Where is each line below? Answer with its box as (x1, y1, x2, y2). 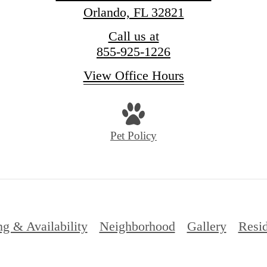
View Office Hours (83, 67, 184, 83)
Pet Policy (110, 129, 157, 142)
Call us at (108, 28, 159, 44)
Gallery (187, 218, 226, 234)
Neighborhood (99, 218, 175, 234)
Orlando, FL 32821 (83, 4, 184, 20)
